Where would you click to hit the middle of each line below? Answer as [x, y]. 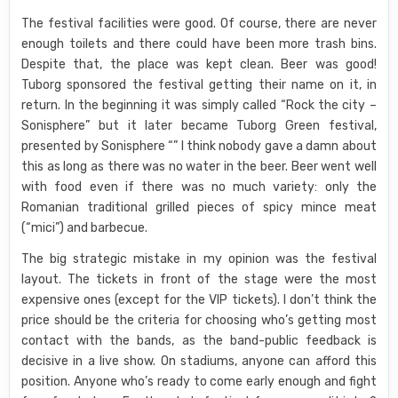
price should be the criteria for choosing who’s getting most [199, 320]
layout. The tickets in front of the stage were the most [199, 279]
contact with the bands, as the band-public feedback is [199, 341]
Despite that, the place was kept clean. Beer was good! [199, 64]
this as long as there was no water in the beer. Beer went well [199, 167]
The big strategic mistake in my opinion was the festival [199, 259]
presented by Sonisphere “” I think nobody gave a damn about [199, 146]
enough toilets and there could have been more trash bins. [199, 44]
